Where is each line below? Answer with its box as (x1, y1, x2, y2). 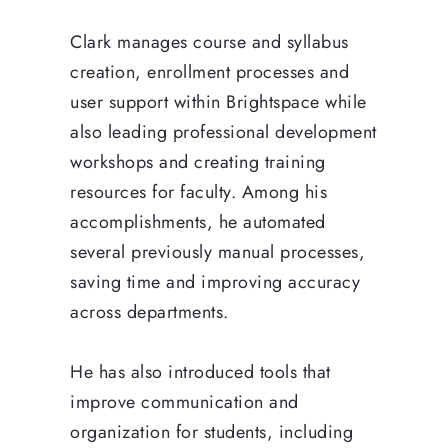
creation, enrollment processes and (70, 58, 349, 85)
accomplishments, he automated (70, 208, 326, 235)
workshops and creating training (70, 148, 326, 175)
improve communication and (70, 388, 299, 415)
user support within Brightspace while (70, 88, 367, 115)
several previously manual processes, (70, 238, 365, 265)
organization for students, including (70, 418, 353, 445)
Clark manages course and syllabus (70, 28, 349, 55)
